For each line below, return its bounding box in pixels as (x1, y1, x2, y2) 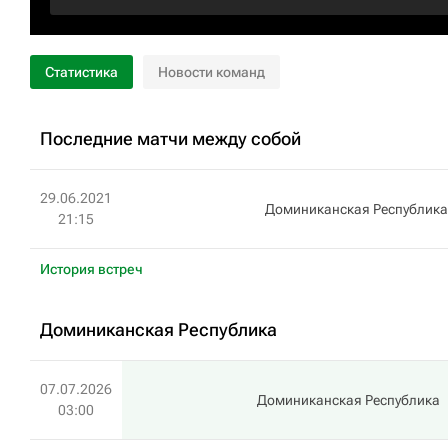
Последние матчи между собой (40, 128, 301, 149)
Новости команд (158, 64, 265, 80)
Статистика (45, 64, 118, 80)
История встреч (40, 261, 143, 277)
